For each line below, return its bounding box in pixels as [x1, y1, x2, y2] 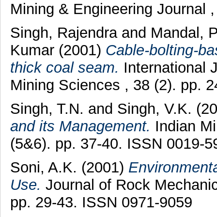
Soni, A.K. [10, 158, 77, 176]
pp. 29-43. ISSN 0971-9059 [10, 193, 192, 211]
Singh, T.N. [10, 100, 84, 118]
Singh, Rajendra [10, 24, 122, 42]
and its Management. [10, 118, 151, 135]
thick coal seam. [10, 59, 119, 77]
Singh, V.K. [117, 100, 192, 118]
